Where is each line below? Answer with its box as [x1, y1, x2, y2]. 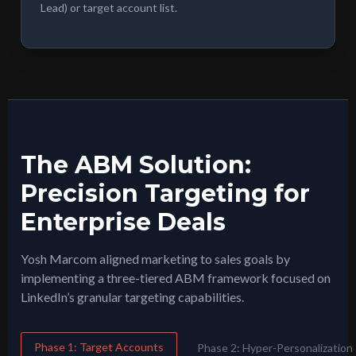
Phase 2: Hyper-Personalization [197, 340, 353, 354]
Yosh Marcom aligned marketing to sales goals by [21, 251, 290, 267]
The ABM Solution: [21, 150, 251, 180]
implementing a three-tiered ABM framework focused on [21, 270, 331, 286]
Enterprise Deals [21, 207, 226, 238]
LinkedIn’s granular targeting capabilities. [21, 289, 244, 305]
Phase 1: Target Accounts [34, 340, 164, 354]
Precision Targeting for [21, 179, 310, 209]
